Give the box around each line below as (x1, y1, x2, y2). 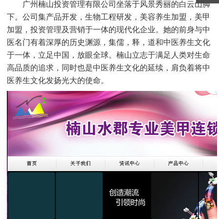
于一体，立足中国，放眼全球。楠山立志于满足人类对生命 (7, 50, 211, 59)
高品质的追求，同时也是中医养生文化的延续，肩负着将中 (7, 63, 211, 72)
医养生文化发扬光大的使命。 (7, 76, 109, 85)
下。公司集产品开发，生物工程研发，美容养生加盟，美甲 (7, 12, 211, 21)
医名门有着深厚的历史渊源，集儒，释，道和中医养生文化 (7, 38, 211, 46)
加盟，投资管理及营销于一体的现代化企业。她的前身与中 (7, 25, 211, 34)
